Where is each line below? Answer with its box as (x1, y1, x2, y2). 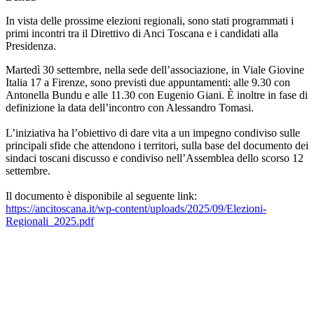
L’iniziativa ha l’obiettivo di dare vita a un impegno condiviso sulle (6, 127, 300, 139)
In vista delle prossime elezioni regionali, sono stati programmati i (6, 15, 294, 27)
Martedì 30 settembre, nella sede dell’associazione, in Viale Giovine (6, 64, 304, 76)
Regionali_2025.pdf (6, 215, 94, 228)
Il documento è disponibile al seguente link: (6, 190, 197, 203)
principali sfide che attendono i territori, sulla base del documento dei (6, 139, 308, 152)
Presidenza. (6, 40, 56, 53)
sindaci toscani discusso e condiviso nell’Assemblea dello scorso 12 (6, 152, 303, 165)
